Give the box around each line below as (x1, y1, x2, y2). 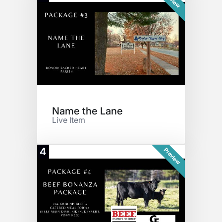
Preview (162, 146, 182, 166)
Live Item (52, 115, 85, 125)
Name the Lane (52, 105, 123, 117)
